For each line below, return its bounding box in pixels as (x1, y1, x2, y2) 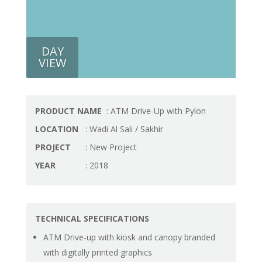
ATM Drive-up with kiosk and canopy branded (43, 232, 215, 243)
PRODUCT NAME (35, 105, 104, 116)
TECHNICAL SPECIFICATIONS (35, 213, 149, 224)
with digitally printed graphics (43, 247, 152, 258)
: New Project (82, 142, 137, 153)
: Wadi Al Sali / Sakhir (82, 123, 163, 135)
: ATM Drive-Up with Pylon (104, 105, 206, 116)
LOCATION (35, 123, 81, 135)
